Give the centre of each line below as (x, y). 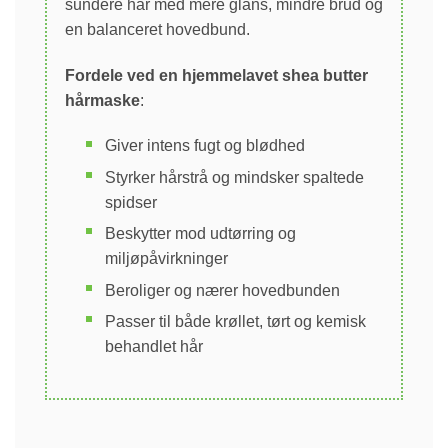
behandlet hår (153, 346)
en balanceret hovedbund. (157, 29)
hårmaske (102, 100)
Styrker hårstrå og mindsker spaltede (234, 177)
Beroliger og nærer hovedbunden (222, 290)
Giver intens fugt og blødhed (204, 146)
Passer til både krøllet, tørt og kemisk (235, 321)
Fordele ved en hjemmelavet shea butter (216, 75)
